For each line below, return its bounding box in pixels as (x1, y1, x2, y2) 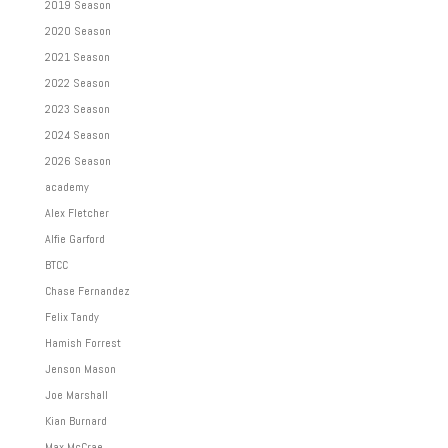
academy (44, 179, 89, 195)
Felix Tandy (44, 309, 99, 325)
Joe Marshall (44, 387, 108, 403)
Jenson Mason (44, 361, 116, 377)
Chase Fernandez (44, 283, 130, 299)
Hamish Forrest (44, 335, 121, 351)
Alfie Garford (44, 231, 105, 247)
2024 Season (44, 127, 110, 143)
